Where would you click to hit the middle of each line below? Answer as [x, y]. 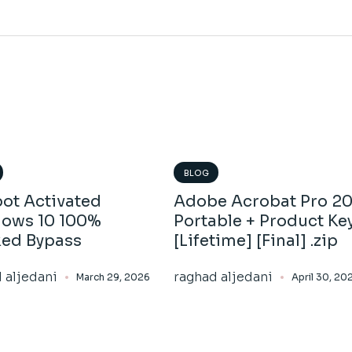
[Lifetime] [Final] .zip [255, 241]
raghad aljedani [223, 277]
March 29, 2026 [114, 277]
